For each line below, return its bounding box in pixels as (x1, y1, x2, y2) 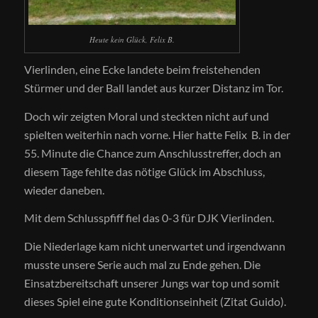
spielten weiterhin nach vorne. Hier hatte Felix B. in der (23, 127, 290, 141)
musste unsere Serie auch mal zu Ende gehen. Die (23, 257, 261, 271)
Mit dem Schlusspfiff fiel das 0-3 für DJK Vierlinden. (23, 211, 274, 225)
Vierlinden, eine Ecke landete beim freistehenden (23, 62, 261, 77)
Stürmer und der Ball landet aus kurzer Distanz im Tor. (23, 81, 283, 95)
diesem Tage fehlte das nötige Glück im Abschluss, (23, 164, 265, 178)
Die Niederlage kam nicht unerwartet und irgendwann (23, 238, 285, 253)
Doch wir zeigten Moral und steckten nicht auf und (23, 109, 269, 123)
